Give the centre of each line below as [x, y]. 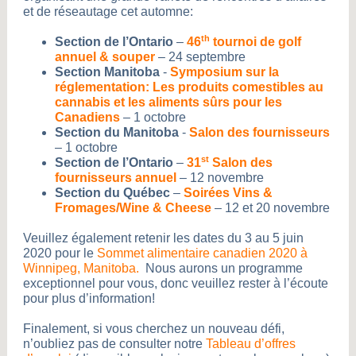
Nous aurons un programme [222, 268]
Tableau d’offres [251, 344]
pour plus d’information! [89, 298]
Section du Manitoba [117, 132]
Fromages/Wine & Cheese [133, 208]
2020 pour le [60, 253]
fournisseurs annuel [116, 178]
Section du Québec [112, 193]
